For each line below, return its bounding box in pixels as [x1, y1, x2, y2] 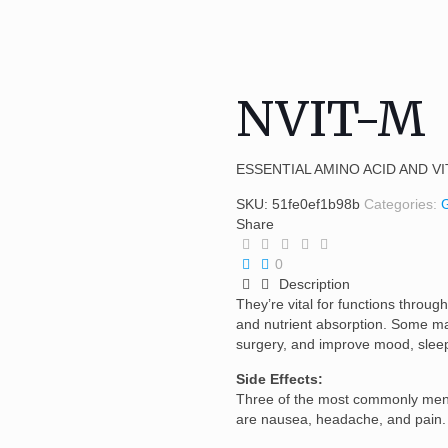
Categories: [363, 195, 441, 212]
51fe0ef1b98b [271, 195, 360, 212]
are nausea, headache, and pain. [235, 410, 446, 427]
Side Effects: [235, 370, 323, 387]
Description [275, 275, 351, 292]
